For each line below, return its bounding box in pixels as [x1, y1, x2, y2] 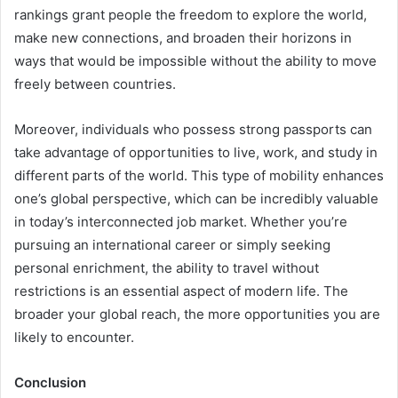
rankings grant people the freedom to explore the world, [14, 6, 367, 24]
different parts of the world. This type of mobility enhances [14, 167, 384, 185]
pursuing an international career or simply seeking [14, 236, 330, 254]
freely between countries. [14, 76, 176, 93]
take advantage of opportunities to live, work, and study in [14, 144, 378, 162]
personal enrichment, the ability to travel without [14, 259, 319, 277]
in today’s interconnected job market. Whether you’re [14, 213, 347, 231]
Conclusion [14, 374, 86, 392]
